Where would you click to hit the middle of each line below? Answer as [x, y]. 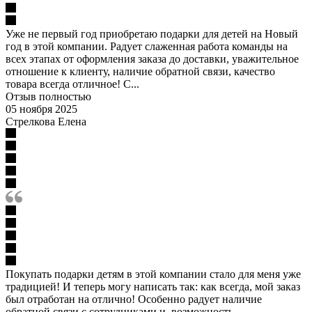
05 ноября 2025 [41, 109]
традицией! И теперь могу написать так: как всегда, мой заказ [153, 286]
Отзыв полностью [48, 96]
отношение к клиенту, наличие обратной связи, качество [140, 71]
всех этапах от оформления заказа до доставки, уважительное [152, 58]
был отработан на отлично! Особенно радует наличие [134, 299]
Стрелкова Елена [46, 121]
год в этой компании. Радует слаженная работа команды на [147, 46]
